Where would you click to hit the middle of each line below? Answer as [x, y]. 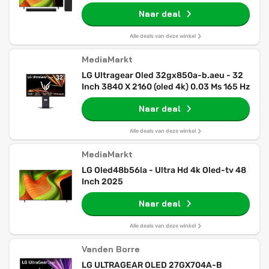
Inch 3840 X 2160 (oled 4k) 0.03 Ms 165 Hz [166, 87]
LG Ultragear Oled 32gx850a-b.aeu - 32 [162, 75]
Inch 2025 [102, 182]
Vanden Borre [111, 249]
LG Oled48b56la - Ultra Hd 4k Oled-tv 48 [164, 170]
